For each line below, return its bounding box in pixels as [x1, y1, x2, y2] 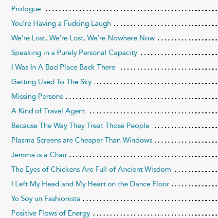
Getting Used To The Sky [11, 77, 91, 87]
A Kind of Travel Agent [11, 107, 85, 116]
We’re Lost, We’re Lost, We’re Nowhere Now [11, 34, 155, 43]
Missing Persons [11, 92, 63, 101]
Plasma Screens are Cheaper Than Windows [11, 136, 152, 145]
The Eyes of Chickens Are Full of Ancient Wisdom [11, 165, 171, 174]
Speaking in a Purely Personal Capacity [11, 48, 137, 57]
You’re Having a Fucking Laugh [11, 19, 111, 28]
